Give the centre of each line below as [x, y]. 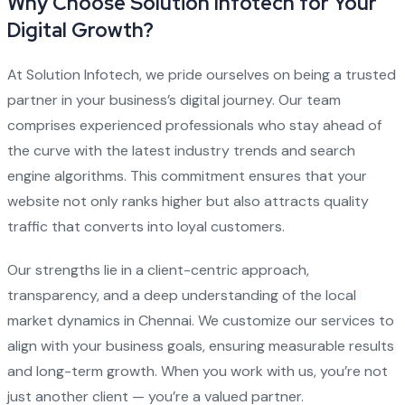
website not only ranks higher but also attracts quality [188, 201]
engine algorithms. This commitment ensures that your [187, 176]
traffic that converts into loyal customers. [146, 226]
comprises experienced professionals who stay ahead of [194, 125]
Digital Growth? [80, 30]
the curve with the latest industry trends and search [181, 151]
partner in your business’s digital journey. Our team [174, 100]
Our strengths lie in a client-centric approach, [158, 270]
